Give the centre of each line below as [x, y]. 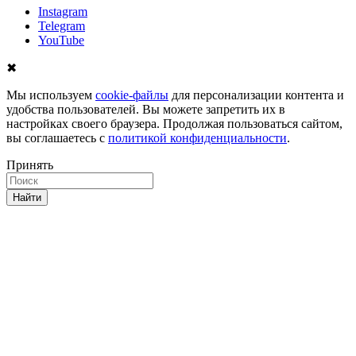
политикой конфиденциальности [197, 137]
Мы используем [51, 95]
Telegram [62, 25]
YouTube [61, 40]
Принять [30, 164]
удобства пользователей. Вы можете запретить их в [146, 109]
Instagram [63, 11]
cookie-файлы [132, 95]
